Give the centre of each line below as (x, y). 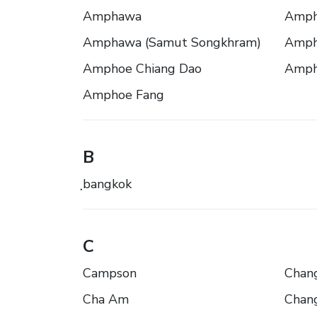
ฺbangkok (107, 184)
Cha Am (106, 300)
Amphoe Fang (123, 95)
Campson (110, 273)
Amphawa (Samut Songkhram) (172, 43)
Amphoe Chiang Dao (142, 69)
